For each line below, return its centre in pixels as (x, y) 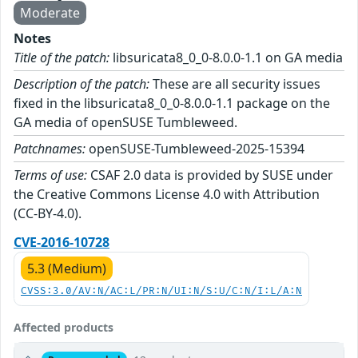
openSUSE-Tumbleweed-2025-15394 (195, 149)
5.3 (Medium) (67, 269)
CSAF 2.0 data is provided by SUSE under (210, 175)
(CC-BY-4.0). (48, 214)
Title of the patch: (62, 58)
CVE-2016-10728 (62, 243)
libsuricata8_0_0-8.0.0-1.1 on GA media (226, 58)
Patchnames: (50, 149)
